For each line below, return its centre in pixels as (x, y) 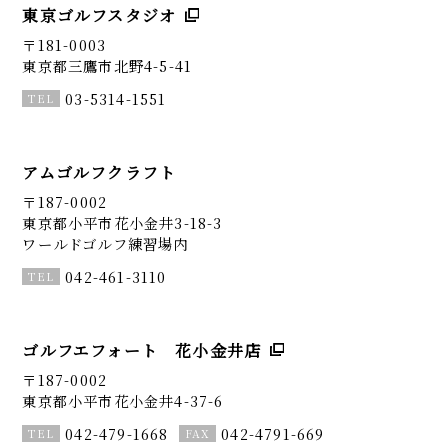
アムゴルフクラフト (99, 172)
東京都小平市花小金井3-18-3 (122, 223)
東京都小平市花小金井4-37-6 (123, 401)
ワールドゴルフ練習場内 (105, 244)
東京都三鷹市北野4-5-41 (107, 66)
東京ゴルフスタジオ (99, 15)
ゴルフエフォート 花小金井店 (142, 351)
